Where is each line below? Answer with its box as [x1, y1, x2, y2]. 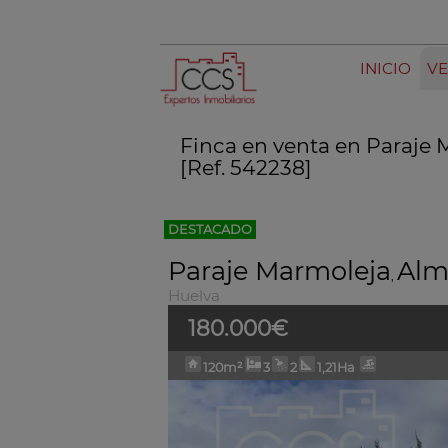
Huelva [168, 286, 220, 305]
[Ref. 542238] [180, 155, 313, 180]
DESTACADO [168, 222, 252, 237]
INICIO [360, 59, 411, 78]
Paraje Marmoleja [168, 255, 391, 286]
